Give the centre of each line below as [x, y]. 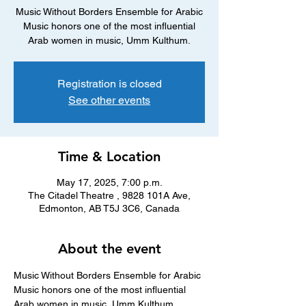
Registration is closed [109, 84]
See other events [109, 100]
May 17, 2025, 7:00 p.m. [109, 182]
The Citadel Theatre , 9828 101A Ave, [109, 195]
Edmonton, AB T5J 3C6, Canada [109, 208]
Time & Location [109, 156]
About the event [109, 249]
